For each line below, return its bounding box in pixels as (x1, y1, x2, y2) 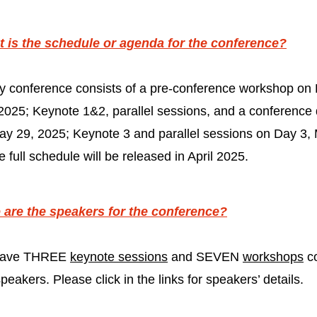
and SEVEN (168, 250, 243, 264)
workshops (243, 250, 304, 264)
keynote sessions (70, 250, 168, 264)
